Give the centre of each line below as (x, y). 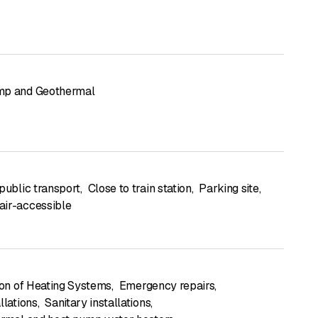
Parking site (229, 188)
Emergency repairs (167, 285)
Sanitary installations (98, 302)
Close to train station (139, 188)
